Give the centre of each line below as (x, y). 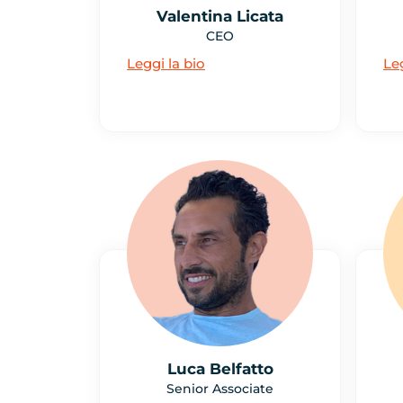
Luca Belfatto (220, 368)
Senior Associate (220, 388)
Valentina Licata (220, 17)
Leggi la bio (166, 64)
